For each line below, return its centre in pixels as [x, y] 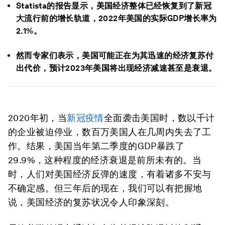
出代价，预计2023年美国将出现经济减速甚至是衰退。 [117, 68]
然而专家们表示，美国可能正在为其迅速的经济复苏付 [115, 55]
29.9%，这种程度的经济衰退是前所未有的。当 [105, 160]
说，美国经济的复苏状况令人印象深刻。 [91, 202]
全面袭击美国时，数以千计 [159, 118]
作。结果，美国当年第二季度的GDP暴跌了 [96, 146]
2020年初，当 [38, 118]
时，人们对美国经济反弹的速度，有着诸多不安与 [110, 174]
